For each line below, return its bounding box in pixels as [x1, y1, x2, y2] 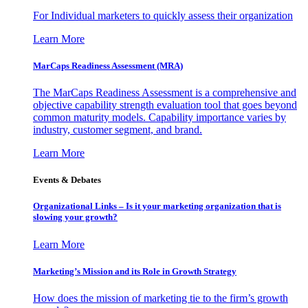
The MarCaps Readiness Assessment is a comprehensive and [33, 87, 296, 98]
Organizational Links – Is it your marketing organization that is [33, 201, 281, 212]
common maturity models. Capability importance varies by [33, 111, 286, 123]
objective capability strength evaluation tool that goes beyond [33, 99, 297, 111]
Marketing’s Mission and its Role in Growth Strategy [33, 265, 236, 276]
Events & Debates [33, 175, 101, 186]
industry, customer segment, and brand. [33, 124, 202, 135]
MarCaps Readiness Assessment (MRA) [33, 60, 183, 71]
